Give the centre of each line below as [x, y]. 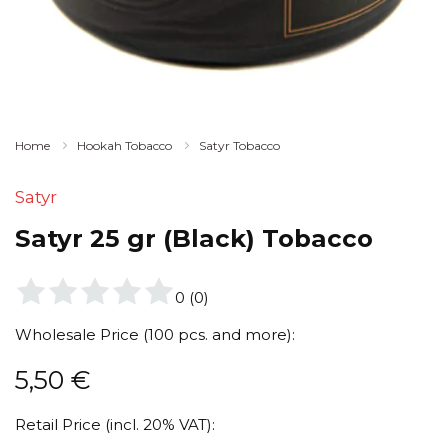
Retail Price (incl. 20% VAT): [115, 425]
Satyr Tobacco [239, 145]
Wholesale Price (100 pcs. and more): [155, 335]
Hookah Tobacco [124, 145]
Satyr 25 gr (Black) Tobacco [194, 238]
